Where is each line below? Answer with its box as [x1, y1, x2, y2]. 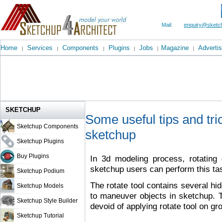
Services [27, 44, 53, 52]
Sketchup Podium [17, 167, 64, 174]
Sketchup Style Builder [17, 197, 78, 204]
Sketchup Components [17, 123, 78, 130]
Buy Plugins [17, 153, 49, 160]
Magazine [161, 44, 189, 52]
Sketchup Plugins [17, 138, 64, 145]
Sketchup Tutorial [17, 212, 64, 219]
